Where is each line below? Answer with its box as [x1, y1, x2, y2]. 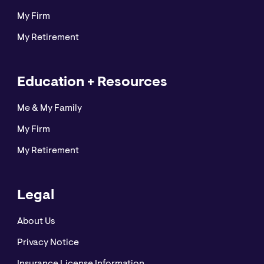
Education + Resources [16, 75, 167, 90]
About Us [16, 217, 55, 227]
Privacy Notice [16, 238, 79, 248]
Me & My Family [16, 104, 82, 114]
